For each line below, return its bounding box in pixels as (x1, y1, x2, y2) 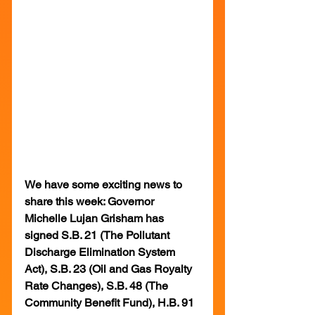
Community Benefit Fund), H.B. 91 (25, 295, 197, 309)
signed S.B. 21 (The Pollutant (25, 228, 172, 242)
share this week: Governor (25, 194, 157, 208)
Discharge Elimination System (25, 245, 178, 259)
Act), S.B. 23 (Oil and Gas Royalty (25, 262, 195, 276)
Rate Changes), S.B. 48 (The (25, 278, 171, 292)
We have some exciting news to (25, 177, 185, 191)
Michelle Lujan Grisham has (25, 211, 167, 225)
